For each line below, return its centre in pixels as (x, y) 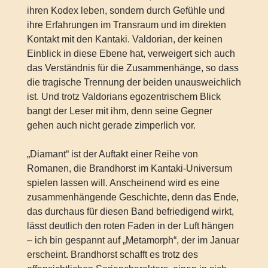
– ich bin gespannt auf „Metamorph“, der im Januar (133, 240)
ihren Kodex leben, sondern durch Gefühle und (126, 11)
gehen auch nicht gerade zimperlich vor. (111, 126)
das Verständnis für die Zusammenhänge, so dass (133, 68)
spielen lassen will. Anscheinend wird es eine (123, 183)
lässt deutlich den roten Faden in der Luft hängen (130, 226)
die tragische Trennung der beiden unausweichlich (134, 83)
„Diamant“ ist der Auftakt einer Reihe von (112, 154)
